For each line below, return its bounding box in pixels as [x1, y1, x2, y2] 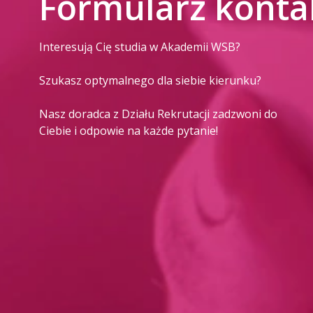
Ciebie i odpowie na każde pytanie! [39, 123, 218, 139]
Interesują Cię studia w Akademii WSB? [39, 39, 240, 55]
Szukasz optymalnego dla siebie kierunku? [39, 73, 261, 89]
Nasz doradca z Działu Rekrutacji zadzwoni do [39, 106, 277, 122]
